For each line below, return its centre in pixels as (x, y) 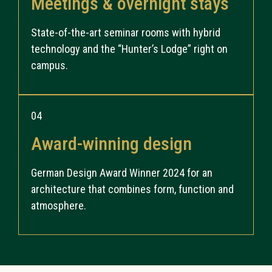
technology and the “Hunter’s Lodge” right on (129, 49)
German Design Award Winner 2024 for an (122, 172)
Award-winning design (111, 143)
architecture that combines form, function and (132, 189)
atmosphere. (59, 205)
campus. (49, 65)
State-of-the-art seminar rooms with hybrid (126, 32)
